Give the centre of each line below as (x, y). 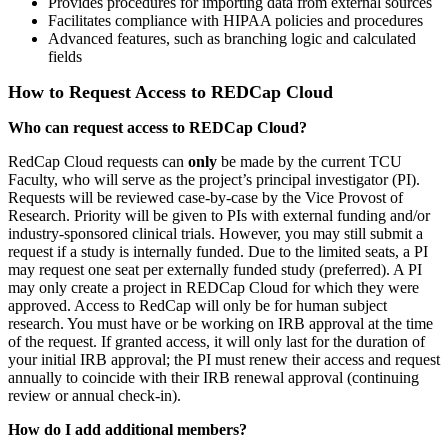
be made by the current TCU (309, 161)
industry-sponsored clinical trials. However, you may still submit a (215, 233)
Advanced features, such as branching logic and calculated (232, 38)
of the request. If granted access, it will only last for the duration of (216, 341)
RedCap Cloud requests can (98, 161)
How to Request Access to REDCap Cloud (170, 91)
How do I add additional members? (127, 429)
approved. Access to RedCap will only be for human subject (197, 305)
